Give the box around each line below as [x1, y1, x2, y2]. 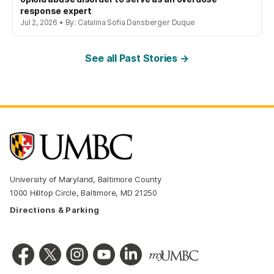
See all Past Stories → [85, 52, 189, 65]
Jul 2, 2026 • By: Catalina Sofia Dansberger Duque [20, 18, 195, 28]
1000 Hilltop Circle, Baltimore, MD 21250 [10, 188, 158, 198]
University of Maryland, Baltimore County [10, 174, 162, 185]
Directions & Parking [10, 205, 100, 215]
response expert [20, 6, 92, 17]
